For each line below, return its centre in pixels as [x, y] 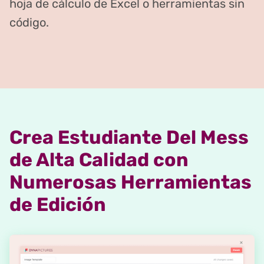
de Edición [58, 204]
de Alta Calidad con [99, 159]
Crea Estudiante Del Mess [129, 137]
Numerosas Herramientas [131, 182]
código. [29, 22]
